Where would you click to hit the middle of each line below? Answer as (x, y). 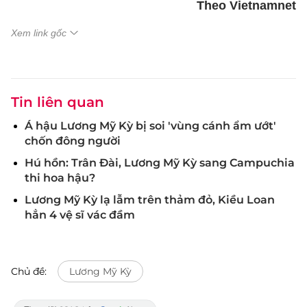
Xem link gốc (39, 33)
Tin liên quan (58, 102)
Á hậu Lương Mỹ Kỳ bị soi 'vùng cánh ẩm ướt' (150, 126)
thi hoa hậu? (60, 178)
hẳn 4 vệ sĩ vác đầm (80, 215)
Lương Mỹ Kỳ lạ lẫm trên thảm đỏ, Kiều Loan (150, 200)
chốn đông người (73, 141)
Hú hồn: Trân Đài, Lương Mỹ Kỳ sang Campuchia (160, 163)
